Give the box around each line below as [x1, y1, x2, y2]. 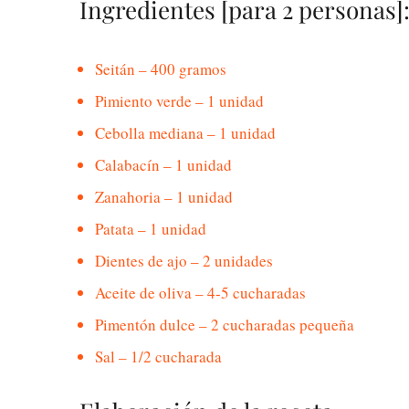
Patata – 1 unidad [95, 217, 206, 239]
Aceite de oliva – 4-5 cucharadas [95, 281, 306, 303]
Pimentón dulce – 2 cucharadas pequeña [95, 313, 354, 335]
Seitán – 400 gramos [95, 58, 226, 79]
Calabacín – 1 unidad [95, 153, 232, 175]
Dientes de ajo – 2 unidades [95, 249, 273, 271]
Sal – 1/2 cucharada [95, 345, 222, 367]
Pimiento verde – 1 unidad [95, 89, 264, 111]
